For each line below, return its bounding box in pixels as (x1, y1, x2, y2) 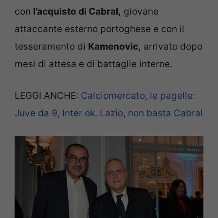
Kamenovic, (88, 41, 141, 53)
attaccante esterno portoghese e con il (15, 23, 184, 35)
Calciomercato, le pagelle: (81, 90, 195, 101)
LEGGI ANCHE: (15, 90, 81, 101)
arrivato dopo (141, 41, 202, 53)
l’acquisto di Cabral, (33, 6, 121, 18)
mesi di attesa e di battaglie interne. (15, 58, 172, 70)
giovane (121, 6, 159, 18)
